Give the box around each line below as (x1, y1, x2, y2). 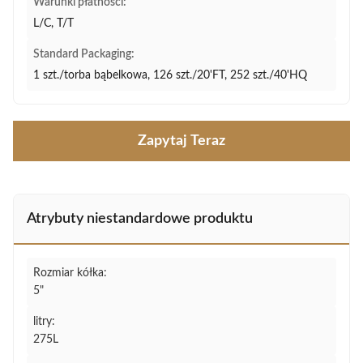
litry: (33, 316, 55, 327)
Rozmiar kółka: (33, 267, 107, 279)
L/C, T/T (33, 18, 74, 29)
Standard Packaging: (33, 49, 135, 60)
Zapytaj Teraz (138, 134, 225, 148)
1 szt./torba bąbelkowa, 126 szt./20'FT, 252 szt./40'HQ (33, 70, 307, 81)
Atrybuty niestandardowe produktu (27, 211, 253, 226)
